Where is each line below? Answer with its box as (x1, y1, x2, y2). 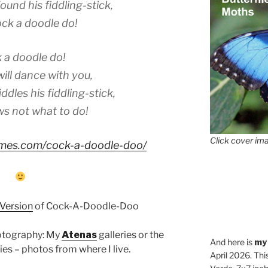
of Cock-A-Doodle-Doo (32, 200, 139, 212)
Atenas (62, 229, 97, 240)
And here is (209, 236, 254, 247)
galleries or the (97, 229, 164, 240)
